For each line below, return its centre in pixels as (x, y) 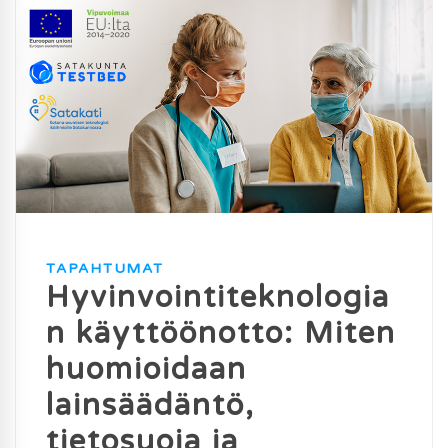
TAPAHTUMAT (105, 269)
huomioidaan (146, 370)
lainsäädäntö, (150, 406)
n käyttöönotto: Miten (221, 334)
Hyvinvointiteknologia (218, 298)
